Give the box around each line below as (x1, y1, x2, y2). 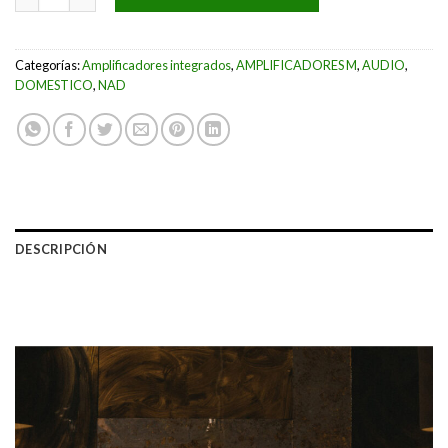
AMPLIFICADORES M (236, 56, 357, 73)
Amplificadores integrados (82, 56, 231, 73)
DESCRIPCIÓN (15, 240, 107, 257)
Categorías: (15, 56, 82, 73)
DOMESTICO (15, 76, 93, 93)
